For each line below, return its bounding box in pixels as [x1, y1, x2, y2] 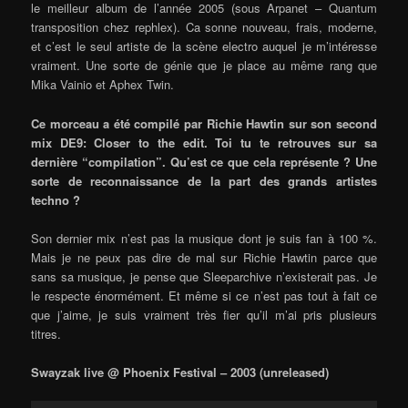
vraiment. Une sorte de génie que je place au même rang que [31, 56, 377, 75]
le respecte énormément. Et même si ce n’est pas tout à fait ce [31, 286, 377, 304]
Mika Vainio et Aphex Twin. [31, 76, 175, 94]
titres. [31, 324, 62, 342]
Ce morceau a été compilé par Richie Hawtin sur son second [31, 114, 377, 132]
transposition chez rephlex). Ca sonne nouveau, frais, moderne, [31, 18, 377, 36]
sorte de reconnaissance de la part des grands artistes [31, 171, 377, 189]
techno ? [31, 190, 81, 209]
